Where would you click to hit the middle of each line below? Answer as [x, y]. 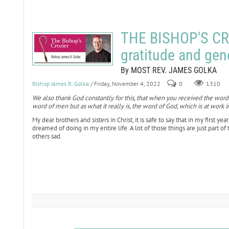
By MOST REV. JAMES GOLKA [168, 70]
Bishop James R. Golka [60, 84]
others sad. [47, 136]
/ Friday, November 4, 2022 [125, 84]
